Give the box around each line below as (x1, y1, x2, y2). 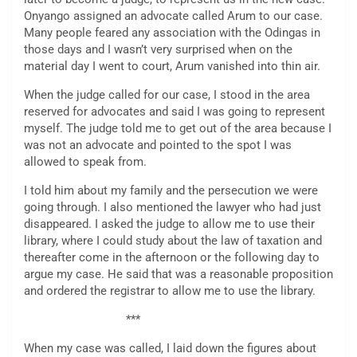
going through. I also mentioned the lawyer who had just (24, 200, 321, 215)
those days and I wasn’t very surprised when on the (24, 42, 292, 57)
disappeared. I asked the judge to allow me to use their (24, 217, 315, 232)
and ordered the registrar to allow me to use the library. (24, 284, 316, 299)
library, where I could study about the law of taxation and (24, 233, 322, 249)
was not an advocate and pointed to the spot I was (24, 138, 292, 153)
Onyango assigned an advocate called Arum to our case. (24, 9, 323, 24)
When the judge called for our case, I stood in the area (24, 88, 310, 103)
